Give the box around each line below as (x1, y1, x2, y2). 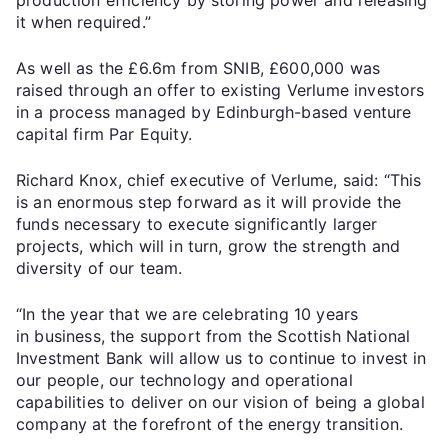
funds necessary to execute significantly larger (16, 213, 378, 234)
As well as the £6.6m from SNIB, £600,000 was (16, 57, 381, 78)
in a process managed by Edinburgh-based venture (16, 101, 412, 122)
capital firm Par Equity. (16, 123, 192, 144)
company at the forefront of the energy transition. (16, 413, 404, 434)
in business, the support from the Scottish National (16, 325, 411, 346)
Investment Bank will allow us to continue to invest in (16, 347, 427, 368)
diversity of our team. (16, 257, 183, 278)
